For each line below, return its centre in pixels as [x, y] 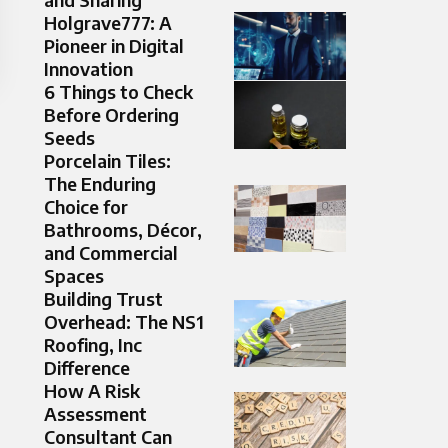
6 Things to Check [118, 92]
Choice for [86, 207]
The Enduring [100, 184]
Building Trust [103, 299]
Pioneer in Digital [114, 46]
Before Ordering [111, 115]
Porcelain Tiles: [107, 161]
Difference [87, 368]
